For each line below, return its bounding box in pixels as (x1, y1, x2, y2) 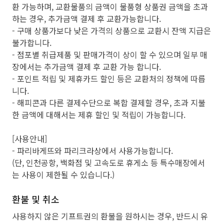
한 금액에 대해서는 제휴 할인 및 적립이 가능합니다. (12, 108, 185, 120)
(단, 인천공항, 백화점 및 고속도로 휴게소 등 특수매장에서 (12, 156, 205, 168)
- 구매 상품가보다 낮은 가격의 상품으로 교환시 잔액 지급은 (12, 24, 211, 36)
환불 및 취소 (12, 192, 59, 205)
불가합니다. (12, 36, 51, 48)
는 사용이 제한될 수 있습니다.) (12, 168, 114, 180)
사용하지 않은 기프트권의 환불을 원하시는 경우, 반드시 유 (12, 210, 208, 222)
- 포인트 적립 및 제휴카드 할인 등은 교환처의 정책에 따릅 (12, 72, 205, 84)
